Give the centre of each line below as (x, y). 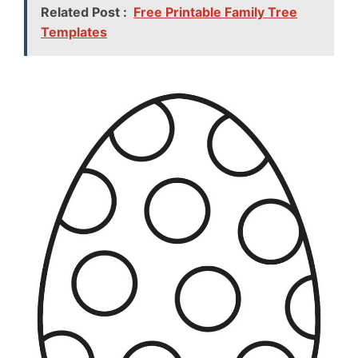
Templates (74, 32)
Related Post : (84, 12)
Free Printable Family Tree (215, 12)
